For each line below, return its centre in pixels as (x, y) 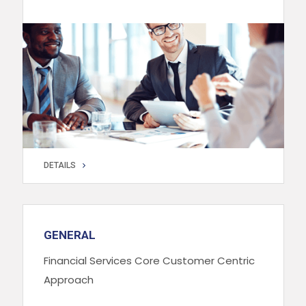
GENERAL (69, 235)
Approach (68, 280)
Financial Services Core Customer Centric (149, 261)
